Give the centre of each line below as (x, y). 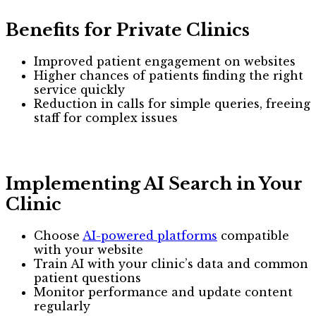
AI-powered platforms (150, 235)
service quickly (79, 89)
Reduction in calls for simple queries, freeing (172, 103)
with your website (89, 249)
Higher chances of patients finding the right (169, 75)
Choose (58, 235)
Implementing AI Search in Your (154, 183)
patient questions (87, 278)
